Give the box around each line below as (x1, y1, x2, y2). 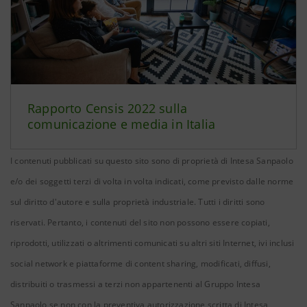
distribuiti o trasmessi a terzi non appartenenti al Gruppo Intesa (10, 278, 261, 290)
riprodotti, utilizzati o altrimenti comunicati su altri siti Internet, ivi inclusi (10, 237, 295, 249)
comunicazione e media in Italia (27, 116, 216, 132)
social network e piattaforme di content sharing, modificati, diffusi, (10, 258, 271, 269)
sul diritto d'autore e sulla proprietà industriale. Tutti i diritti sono (10, 196, 265, 208)
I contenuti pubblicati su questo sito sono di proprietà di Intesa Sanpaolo (10, 155, 293, 167)
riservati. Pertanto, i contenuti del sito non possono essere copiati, (10, 217, 270, 228)
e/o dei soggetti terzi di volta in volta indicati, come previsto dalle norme (10, 175, 294, 187)
